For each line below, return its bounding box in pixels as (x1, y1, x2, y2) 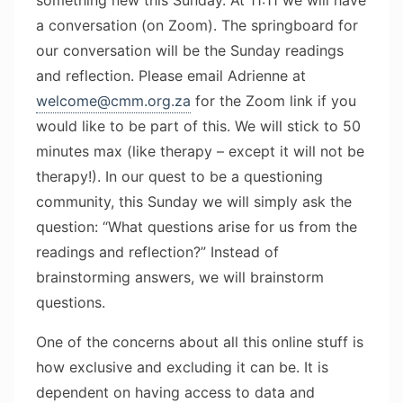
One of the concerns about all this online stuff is (36, 332, 363, 351)
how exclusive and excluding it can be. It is (36, 357, 328, 376)
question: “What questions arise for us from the (36, 217, 357, 236)
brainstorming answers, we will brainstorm (36, 267, 324, 286)
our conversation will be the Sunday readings (36, 40, 344, 59)
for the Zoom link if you (191, 91, 356, 110)
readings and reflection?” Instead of (36, 242, 279, 261)
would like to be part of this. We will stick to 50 (36, 116, 361, 135)
